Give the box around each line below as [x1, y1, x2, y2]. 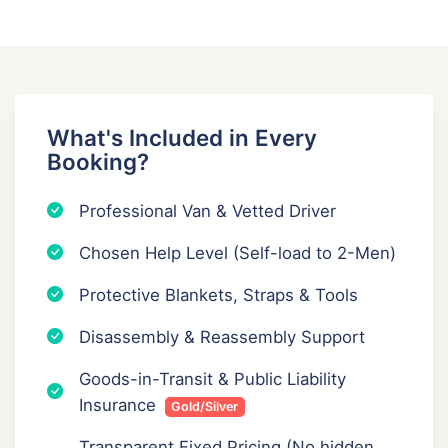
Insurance [79, 394, 161, 415]
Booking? [47, 147, 149, 175]
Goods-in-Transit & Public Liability [79, 368, 346, 389]
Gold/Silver [171, 398, 239, 414]
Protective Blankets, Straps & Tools [79, 284, 358, 305]
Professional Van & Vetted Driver [79, 200, 336, 221]
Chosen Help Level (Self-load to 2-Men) [79, 242, 396, 263]
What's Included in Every [47, 123, 317, 151]
